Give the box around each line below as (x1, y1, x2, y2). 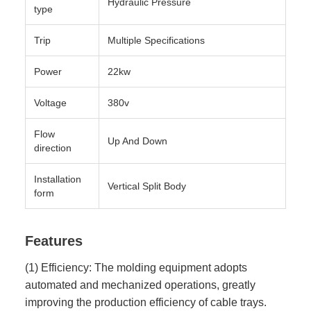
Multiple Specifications (108, 35, 205, 46)
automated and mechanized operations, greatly (25, 278, 255, 291)
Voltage (34, 97, 67, 108)
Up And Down (108, 135, 167, 146)
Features (25, 233, 83, 249)
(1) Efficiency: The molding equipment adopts (25, 261, 247, 274)
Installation (34, 174, 81, 185)
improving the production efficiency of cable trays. (25, 296, 267, 308)
